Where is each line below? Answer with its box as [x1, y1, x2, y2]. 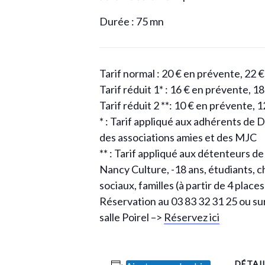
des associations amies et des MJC [99, 131, 257, 144]
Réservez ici [164, 211, 219, 224]
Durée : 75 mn [99, 15, 164, 28]
